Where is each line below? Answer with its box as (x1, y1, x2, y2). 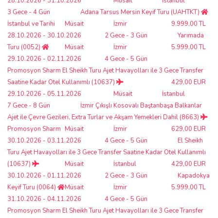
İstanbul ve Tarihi (7, 19, 55, 28)
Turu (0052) (7, 42, 42, 52)
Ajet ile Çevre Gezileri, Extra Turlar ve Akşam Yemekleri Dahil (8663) (7, 112, 200, 122)
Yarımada (178, 31, 204, 40)
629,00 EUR (171, 124, 206, 133)
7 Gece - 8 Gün (7, 101, 50, 110)
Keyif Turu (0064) (7, 182, 57, 192)
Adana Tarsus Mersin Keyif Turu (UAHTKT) (80, 7, 201, 17)
